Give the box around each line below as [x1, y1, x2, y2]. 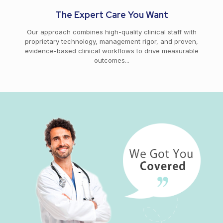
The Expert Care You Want [55, 9, 168, 20]
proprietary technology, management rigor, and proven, [25, 37, 198, 45]
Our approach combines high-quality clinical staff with [26, 28, 197, 36]
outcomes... [94, 56, 129, 64]
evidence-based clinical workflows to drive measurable [24, 47, 199, 55]
